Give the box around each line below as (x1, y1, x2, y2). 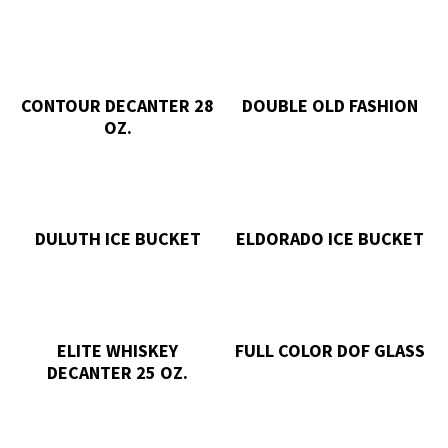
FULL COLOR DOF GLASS (235, 339, 426, 363)
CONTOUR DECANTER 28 (21, 93, 215, 117)
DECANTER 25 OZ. (47, 361, 189, 385)
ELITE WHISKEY (57, 339, 179, 363)
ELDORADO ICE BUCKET (236, 227, 425, 251)
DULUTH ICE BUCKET (34, 227, 201, 251)
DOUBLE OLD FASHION (242, 93, 419, 117)
